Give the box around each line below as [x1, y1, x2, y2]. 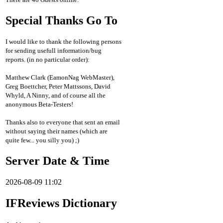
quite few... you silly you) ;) [5, 136, 79, 144]
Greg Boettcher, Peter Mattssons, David [5, 83, 111, 91]
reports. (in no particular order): [5, 56, 90, 64]
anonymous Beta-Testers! [5, 101, 73, 109]
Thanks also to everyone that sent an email [5, 118, 120, 126]
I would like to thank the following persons [5, 38, 121, 46]
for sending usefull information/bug [5, 47, 102, 55]
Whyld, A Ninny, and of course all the [5, 92, 106, 100]
